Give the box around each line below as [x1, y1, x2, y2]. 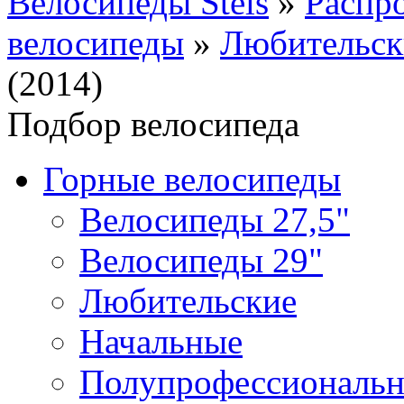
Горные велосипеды [43, 160, 341, 198]
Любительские [79, 281, 297, 320]
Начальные [79, 322, 243, 361]
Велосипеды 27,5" [79, 200, 350, 239]
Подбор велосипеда [7, 105, 299, 143]
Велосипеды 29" [79, 241, 323, 280]
